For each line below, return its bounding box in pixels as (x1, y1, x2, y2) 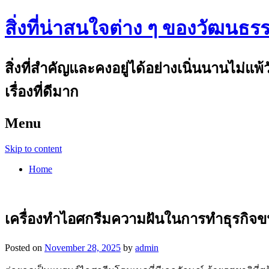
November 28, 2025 (44, 242, 121, 253)
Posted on (5, 242, 44, 253)
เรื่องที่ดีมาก (5, 83, 79, 100)
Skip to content (5, 143, 62, 154)
